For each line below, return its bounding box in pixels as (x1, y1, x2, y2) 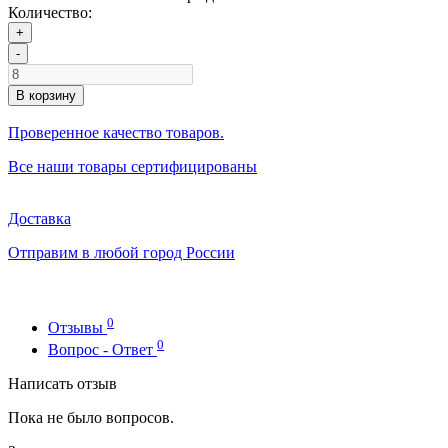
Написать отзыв (8, 375, 117, 393)
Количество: (8, 4, 92, 22)
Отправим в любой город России (8, 244, 235, 262)
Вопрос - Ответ (48, 341, 157, 359)
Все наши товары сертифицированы (8, 158, 257, 176)
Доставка (8, 210, 71, 228)
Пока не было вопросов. (8, 409, 174, 427)
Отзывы (48, 318, 107, 336)
